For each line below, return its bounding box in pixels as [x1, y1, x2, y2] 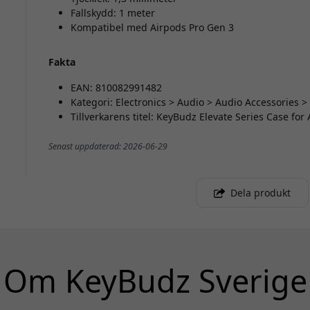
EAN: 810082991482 [70, 81, 162, 95]
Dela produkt [230, 186, 291, 200]
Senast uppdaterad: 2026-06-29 [48, 140, 167, 153]
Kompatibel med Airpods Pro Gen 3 [70, 21, 234, 35]
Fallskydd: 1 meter [70, 6, 155, 20]
